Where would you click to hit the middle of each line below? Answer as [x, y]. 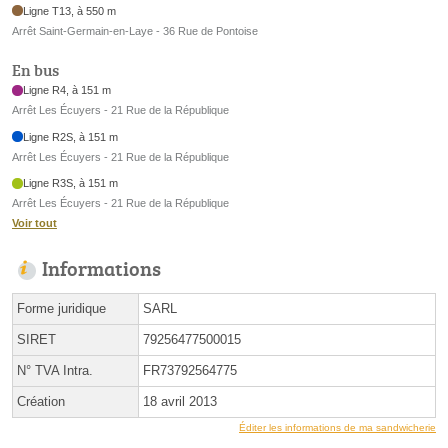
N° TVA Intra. [55, 371]
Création [41, 402]
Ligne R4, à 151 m [67, 90]
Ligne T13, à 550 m [70, 10]
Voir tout [34, 223]
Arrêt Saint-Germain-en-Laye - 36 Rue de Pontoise [135, 30]
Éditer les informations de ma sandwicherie [337, 428]
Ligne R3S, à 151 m [71, 183]
